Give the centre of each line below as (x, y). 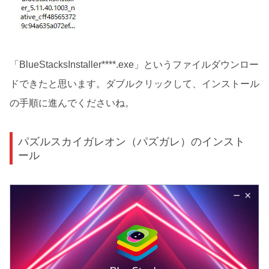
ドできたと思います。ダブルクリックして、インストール (134, 84)
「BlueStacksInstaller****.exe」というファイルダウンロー (134, 65)
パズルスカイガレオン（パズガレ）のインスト (132, 141)
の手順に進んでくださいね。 (72, 103)
